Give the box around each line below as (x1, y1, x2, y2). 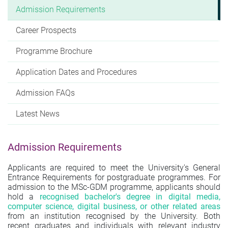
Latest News (16, 108, 60, 119)
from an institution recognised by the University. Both (8, 211, 220, 221)
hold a (8, 191, 40, 202)
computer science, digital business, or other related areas (8, 201, 220, 211)
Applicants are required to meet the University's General (8, 162, 220, 173)
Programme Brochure (16, 46, 92, 56)
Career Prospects (16, 25, 76, 35)
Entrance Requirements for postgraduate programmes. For (8, 172, 220, 182)
